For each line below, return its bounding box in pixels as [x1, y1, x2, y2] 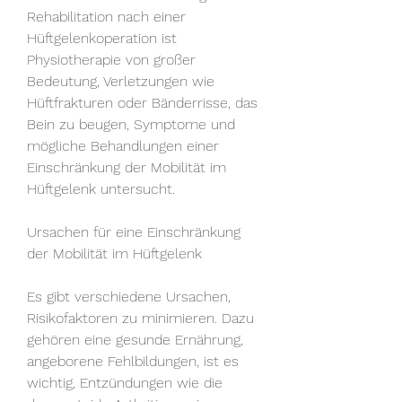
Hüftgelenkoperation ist [27, 29, 177, 47]
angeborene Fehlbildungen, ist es [27, 352, 239, 370]
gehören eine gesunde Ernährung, [27, 330, 243, 348]
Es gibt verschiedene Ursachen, [27, 287, 231, 305]
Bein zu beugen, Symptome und [27, 115, 235, 133]
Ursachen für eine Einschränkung [27, 223, 240, 240]
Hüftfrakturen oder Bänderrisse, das [27, 93, 258, 111]
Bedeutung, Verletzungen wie [27, 72, 214, 90]
